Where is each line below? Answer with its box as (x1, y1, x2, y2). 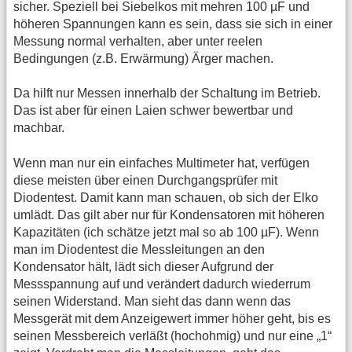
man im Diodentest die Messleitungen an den (13, 242, 265, 256)
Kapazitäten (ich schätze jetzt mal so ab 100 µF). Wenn (13, 225, 319, 239)
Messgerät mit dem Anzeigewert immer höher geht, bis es (13, 311, 331, 325)
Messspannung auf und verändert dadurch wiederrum (13, 277, 310, 291)
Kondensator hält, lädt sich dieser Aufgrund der (13, 259, 273, 273)
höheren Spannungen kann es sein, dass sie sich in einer (13, 16, 332, 31)
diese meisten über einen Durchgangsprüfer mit (13, 173, 277, 187)
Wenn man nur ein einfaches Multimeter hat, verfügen (13, 156, 310, 170)
